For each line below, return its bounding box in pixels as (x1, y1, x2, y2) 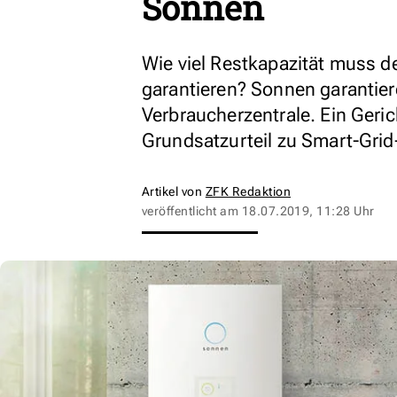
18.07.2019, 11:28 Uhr (241, 204, 375, 218)
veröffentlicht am (142, 204, 242, 218)
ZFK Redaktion (205, 184, 292, 198)
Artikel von (142, 184, 206, 198)
